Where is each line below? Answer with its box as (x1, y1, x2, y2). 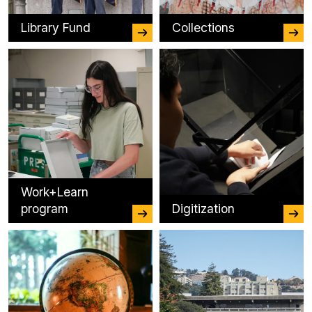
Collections (172, 20, 235, 36)
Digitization (172, 201, 235, 217)
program (21, 201, 68, 217)
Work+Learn (21, 185, 88, 200)
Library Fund (21, 20, 91, 36)
